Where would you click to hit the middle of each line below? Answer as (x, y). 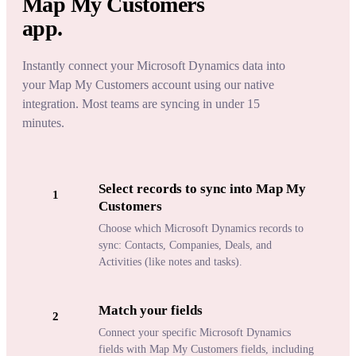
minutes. (43, 123)
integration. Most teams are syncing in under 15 (141, 104)
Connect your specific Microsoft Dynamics (195, 333)
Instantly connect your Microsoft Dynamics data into (154, 66)
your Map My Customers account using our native (148, 85)
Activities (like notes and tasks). (170, 262)
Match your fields (151, 311)
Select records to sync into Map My (202, 189)
